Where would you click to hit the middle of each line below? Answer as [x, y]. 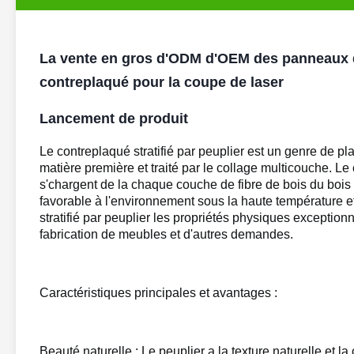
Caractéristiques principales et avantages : [158, 293]
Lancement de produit [114, 119]
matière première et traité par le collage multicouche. [186, 168]
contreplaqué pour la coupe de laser [162, 82]
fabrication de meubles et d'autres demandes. [166, 234]
